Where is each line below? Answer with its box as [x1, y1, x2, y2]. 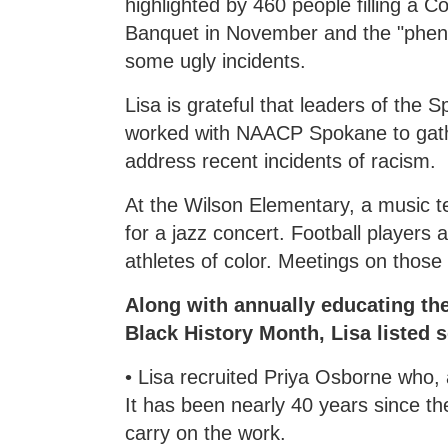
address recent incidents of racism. [125, 149, 437, 172]
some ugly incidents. [125, 49, 307, 72]
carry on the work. [125, 421, 287, 444]
